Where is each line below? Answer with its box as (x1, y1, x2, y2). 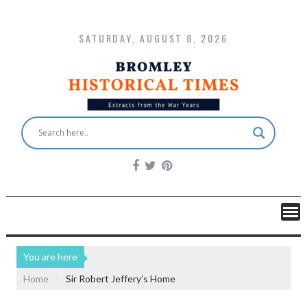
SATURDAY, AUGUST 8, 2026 (79, 31, 228, 46)
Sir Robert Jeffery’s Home (66, 272, 176, 284)
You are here (23, 250, 78, 262)
